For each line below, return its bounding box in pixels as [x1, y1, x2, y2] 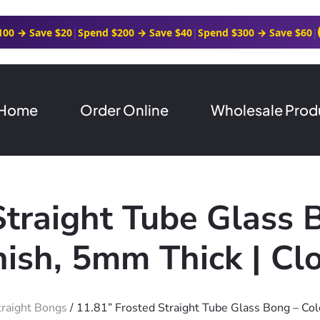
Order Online [80, 100, 169, 119]
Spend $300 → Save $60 [198, 25, 313, 39]
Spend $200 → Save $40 [78, 25, 193, 39]
